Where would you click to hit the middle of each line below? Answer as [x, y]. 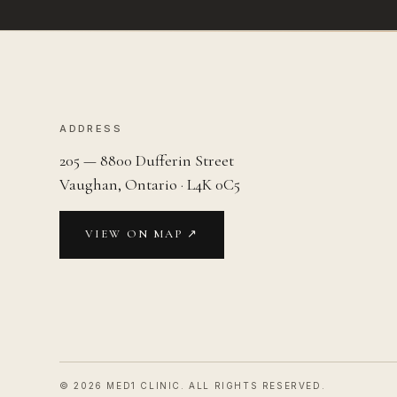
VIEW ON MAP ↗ [142, 234]
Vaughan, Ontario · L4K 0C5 [150, 184]
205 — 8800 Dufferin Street [147, 160]
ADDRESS [91, 128]
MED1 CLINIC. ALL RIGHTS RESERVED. [214, 385]
